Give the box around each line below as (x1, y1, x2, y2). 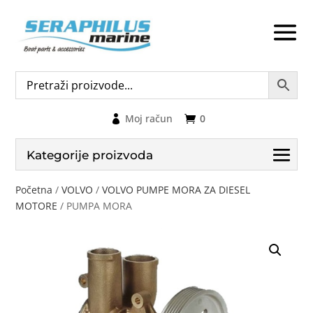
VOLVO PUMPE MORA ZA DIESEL (102, 182, 251, 196)
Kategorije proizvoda (27, 147, 154, 162)
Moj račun (124, 111, 173, 125)
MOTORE (15, 198, 58, 212)
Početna (15, 182, 53, 196)
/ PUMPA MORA (57, 198, 133, 212)
